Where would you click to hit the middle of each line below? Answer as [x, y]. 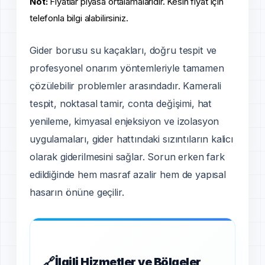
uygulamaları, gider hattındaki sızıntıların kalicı [131, 139]
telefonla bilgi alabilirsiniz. [79, 18]
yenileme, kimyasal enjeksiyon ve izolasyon [125, 121]
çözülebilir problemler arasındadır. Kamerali [125, 85]
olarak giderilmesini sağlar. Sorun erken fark [127, 156]
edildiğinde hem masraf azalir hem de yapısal [128, 174]
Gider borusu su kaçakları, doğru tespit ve [123, 50]
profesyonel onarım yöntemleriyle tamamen [127, 68]
